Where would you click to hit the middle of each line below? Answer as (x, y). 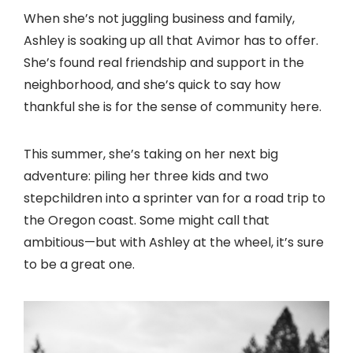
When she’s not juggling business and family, (159, 19)
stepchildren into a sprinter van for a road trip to (175, 199)
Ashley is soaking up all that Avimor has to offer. (171, 41)
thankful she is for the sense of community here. (173, 107)
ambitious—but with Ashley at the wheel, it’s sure (174, 243)
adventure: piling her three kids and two (146, 176)
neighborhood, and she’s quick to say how (152, 85)
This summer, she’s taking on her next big (151, 154)
